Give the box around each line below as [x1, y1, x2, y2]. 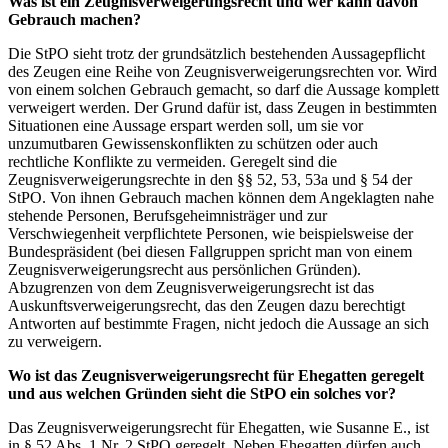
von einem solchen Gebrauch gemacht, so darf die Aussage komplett [8, 80, 439, 98]
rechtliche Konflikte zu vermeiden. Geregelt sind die [8, 152, 337, 170]
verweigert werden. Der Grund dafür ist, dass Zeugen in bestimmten [8, 98, 437, 116]
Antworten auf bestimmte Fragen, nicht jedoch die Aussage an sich [8, 314, 429, 332]
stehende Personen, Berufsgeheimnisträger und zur [8, 206, 327, 224]
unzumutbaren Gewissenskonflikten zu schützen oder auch [8, 134, 378, 152]
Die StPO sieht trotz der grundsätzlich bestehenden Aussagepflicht [8, 44, 425, 62]
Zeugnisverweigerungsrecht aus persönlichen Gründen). [8, 260, 361, 278]
